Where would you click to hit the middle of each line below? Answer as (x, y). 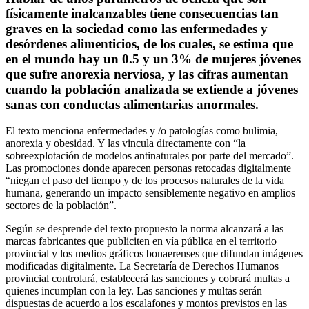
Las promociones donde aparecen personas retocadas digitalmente (148, 168)
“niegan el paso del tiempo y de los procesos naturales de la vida (145, 181)
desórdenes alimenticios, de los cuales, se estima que (149, 43)
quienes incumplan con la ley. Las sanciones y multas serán (134, 291)
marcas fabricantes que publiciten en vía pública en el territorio (141, 241)
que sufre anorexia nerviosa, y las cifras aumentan (147, 74)
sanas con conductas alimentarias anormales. (132, 104)
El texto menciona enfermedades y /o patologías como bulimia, (142, 131)
